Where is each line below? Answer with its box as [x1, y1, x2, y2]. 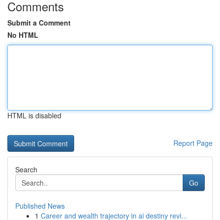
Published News [15, 201, 65, 211]
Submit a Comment [7, 18, 71, 27]
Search [15, 165, 37, 174]
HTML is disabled [7, 110, 61, 120]
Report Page [173, 138, 213, 148]
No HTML [7, 30, 38, 40]
